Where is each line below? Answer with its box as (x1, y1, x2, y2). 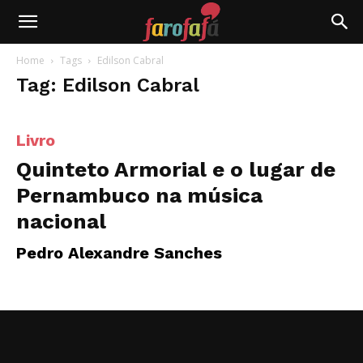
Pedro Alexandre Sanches (16, 243, 222, 263)
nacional (16, 209, 106, 233)
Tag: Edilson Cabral (16, 74, 199, 96)
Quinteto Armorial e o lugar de (16, 157, 335, 181)
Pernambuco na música (16, 183, 263, 207)
